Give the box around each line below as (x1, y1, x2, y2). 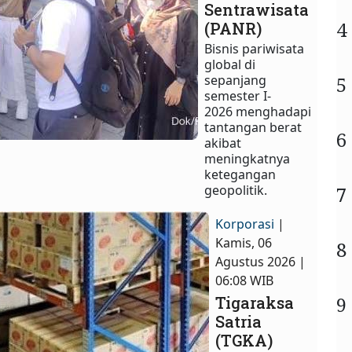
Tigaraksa (215, 291, 295, 313)
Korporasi (215, 214, 278, 233)
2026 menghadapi (204, 103, 312, 120)
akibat (204, 134, 242, 152)
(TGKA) (215, 329, 273, 350)
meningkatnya (204, 150, 291, 167)
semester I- (204, 87, 272, 104)
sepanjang (204, 71, 267, 89)
